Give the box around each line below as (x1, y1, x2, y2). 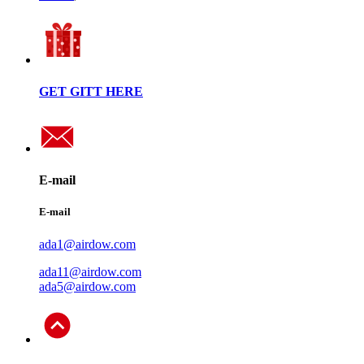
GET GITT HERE (39, 84, 143, 98)
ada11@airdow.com (39, 264, 141, 279)
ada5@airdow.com (39, 279, 136, 293)
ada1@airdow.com (39, 236, 136, 251)
